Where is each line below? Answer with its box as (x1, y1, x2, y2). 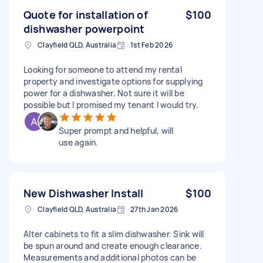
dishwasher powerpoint (23, 21, 145, 36)
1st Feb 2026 (130, 39, 173, 50)
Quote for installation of (23, 7, 148, 22)
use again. (59, 136, 99, 148)
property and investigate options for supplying (23, 75, 203, 87)
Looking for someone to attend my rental (23, 63, 182, 75)
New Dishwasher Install (23, 186, 144, 200)
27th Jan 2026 (130, 204, 178, 214)
